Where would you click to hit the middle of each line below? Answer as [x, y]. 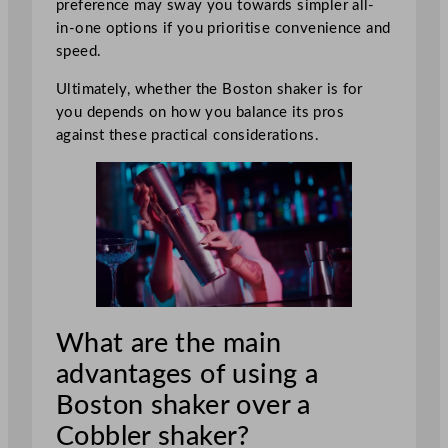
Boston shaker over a [183, 405]
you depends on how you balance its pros [200, 112]
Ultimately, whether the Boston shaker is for [209, 89]
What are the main [169, 343]
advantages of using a [187, 374]
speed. [79, 51]
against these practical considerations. [187, 135]
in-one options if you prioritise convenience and [223, 28]
